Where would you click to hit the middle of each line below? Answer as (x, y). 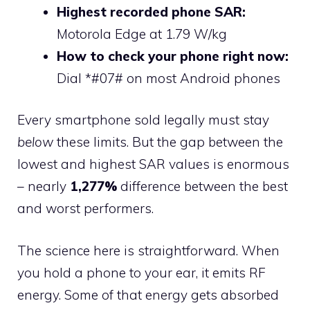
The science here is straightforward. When (148, 250)
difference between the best (202, 186)
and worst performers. (85, 208)
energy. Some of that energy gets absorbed (148, 294)
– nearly (44, 186)
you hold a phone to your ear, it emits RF (142, 272)
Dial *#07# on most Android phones (168, 78)
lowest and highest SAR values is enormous (153, 164)
